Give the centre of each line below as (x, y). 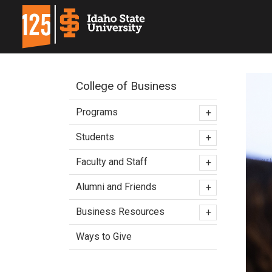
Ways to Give (104, 236)
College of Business (126, 86)
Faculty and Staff (112, 162)
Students (95, 137)
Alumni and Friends (116, 187)
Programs (97, 112)
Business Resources (120, 212)
